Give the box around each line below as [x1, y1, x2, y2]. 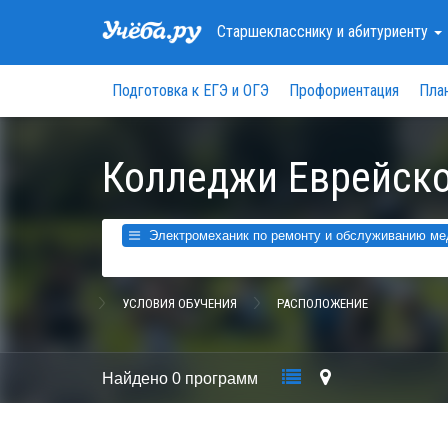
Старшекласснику [217, 22, 338, 41]
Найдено [102, 369, 172, 387]
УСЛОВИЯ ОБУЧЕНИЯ [122, 295, 237, 311]
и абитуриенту [337, 22, 433, 41]
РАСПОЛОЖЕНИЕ [277, 295, 368, 311]
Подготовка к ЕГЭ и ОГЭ [112, 81, 269, 101]
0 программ [172, 369, 262, 387]
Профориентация [289, 81, 399, 101]
